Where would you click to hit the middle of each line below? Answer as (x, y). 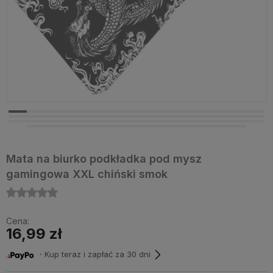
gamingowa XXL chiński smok (87, 174)
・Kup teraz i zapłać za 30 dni (92, 254)
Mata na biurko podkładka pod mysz (104, 159)
